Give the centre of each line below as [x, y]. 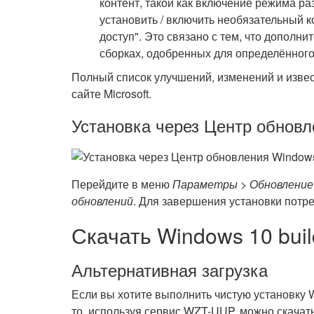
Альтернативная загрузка [170, 269]
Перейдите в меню [122, 184]
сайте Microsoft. [111, 94]
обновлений [102, 201]
